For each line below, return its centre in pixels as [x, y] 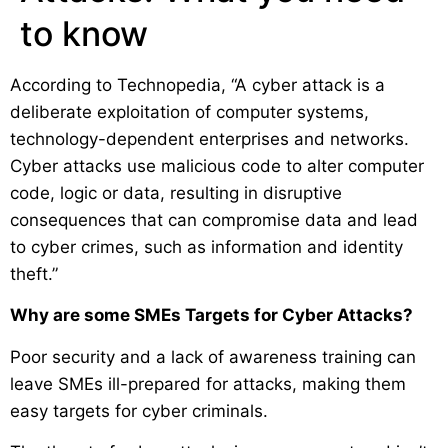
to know [84, 33]
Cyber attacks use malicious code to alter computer [217, 165]
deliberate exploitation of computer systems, [189, 111]
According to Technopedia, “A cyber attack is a [197, 84]
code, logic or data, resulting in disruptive [176, 192]
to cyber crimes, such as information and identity [206, 246]
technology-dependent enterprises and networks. [209, 138]
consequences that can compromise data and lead [214, 219]
